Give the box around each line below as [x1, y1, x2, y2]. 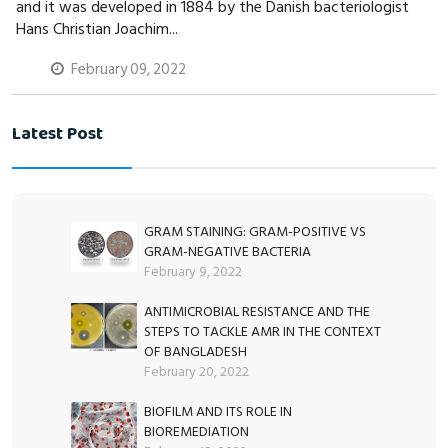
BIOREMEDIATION [144, 420, 250, 444]
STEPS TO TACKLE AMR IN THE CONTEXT [144, 320, 382, 344]
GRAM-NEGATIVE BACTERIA [144, 240, 312, 264]
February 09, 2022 [71, 57, 186, 83]
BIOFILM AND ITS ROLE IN [144, 400, 293, 424]
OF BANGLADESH [144, 340, 248, 364]
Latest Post [12, 119, 103, 151]
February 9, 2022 [144, 260, 243, 284]
